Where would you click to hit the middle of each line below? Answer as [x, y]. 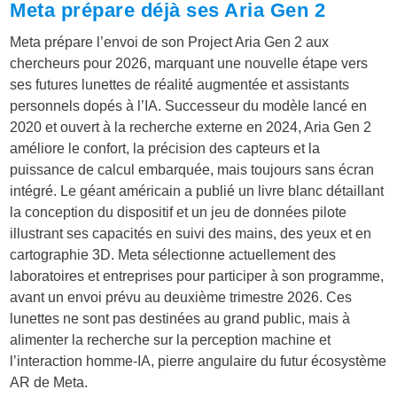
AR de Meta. [49, 382]
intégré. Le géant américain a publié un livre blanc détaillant [197, 191]
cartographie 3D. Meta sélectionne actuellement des [173, 254]
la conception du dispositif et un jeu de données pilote [179, 212]
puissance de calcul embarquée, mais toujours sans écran [192, 169]
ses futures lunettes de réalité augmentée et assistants [180, 84]
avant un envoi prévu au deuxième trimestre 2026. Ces [181, 297]
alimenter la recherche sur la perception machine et [171, 339]
